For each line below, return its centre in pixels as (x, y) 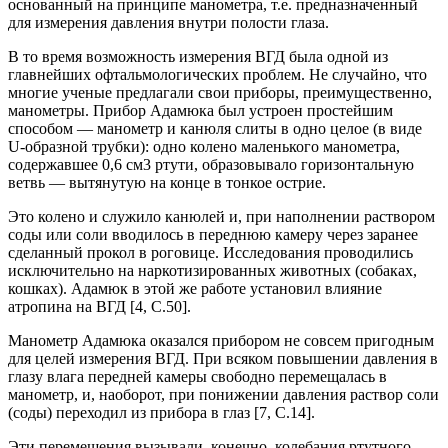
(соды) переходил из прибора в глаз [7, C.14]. (161, 412)
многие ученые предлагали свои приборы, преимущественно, (220, 92)
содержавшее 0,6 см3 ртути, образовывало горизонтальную (211, 164)
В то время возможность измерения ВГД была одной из (198, 56)
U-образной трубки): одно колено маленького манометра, (204, 146)
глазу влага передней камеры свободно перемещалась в (197, 376)
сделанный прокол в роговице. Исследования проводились (210, 252)
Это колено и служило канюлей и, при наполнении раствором (221, 216)
